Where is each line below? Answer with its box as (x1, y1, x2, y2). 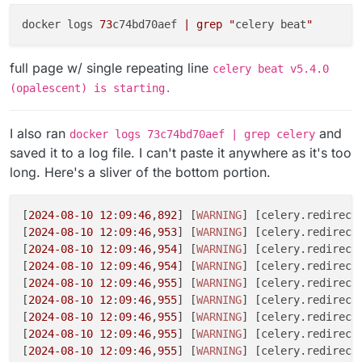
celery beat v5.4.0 (213, 61, 329, 75)
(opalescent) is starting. (10, 81, 171, 95)
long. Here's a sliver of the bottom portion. (10, 163, 271, 180)
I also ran (10, 124, 69, 141)
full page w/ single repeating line (10, 59, 213, 76)
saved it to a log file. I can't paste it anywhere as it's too (10, 144, 351, 161)
